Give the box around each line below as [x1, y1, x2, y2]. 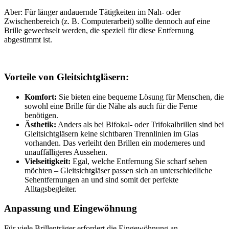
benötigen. [25, 110, 58, 120]
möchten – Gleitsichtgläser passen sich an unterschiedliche [25, 166, 212, 175]
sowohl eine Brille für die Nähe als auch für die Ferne [25, 101, 197, 110]
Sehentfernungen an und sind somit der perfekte [25, 175, 178, 184]
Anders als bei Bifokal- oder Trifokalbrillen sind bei [56, 120, 224, 129]
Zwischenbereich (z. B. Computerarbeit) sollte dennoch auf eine [4, 17, 210, 26]
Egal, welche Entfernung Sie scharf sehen [71, 156, 207, 166]
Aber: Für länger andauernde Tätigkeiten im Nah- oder [4, 8, 180, 17]
